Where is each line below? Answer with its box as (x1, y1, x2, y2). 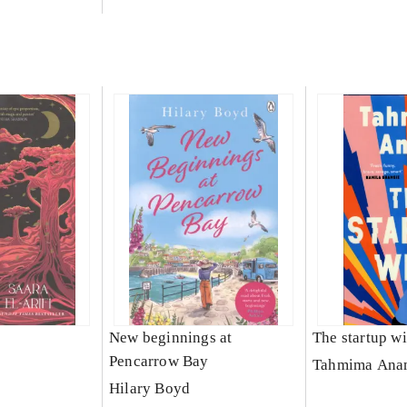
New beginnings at (108, 329, 233, 347)
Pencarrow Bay (108, 352, 209, 371)
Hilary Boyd (108, 380, 191, 398)
